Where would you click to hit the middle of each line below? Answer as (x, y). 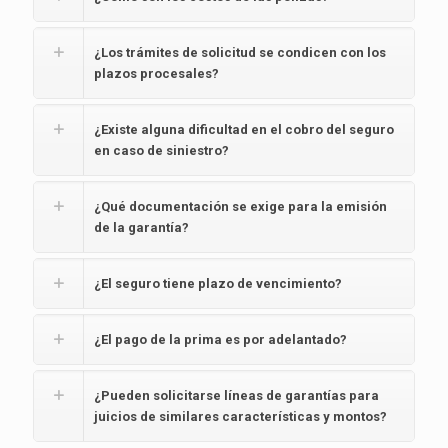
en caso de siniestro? (161, 150)
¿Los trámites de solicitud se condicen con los (240, 52)
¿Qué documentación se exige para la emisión (240, 206)
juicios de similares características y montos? (240, 416)
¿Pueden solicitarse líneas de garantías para (236, 395)
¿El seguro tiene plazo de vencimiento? (218, 283)
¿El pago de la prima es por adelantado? (220, 339)
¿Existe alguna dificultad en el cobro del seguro (244, 129)
